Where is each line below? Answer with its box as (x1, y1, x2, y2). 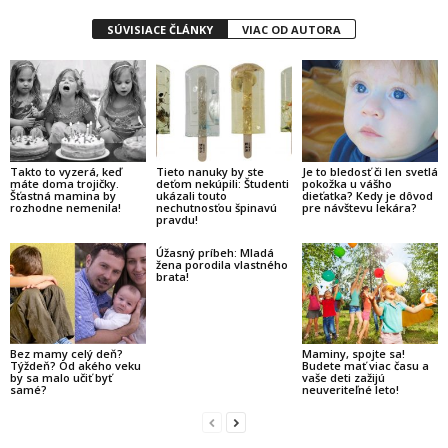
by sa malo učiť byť (10, 370, 112, 386)
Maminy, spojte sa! (301, 346, 405, 362)
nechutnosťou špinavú (155, 199, 277, 215)
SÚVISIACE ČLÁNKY (107, 22, 213, 37)
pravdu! (155, 211, 198, 227)
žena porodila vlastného (155, 256, 288, 272)
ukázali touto (155, 187, 227, 203)
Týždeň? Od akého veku (10, 358, 141, 374)
